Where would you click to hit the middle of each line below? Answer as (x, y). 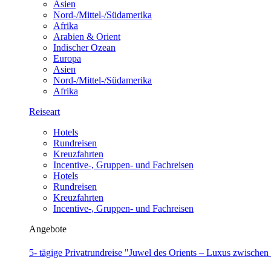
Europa (67, 58)
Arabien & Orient (87, 37)
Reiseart (44, 112)
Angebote (48, 229)
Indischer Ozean (84, 47)
